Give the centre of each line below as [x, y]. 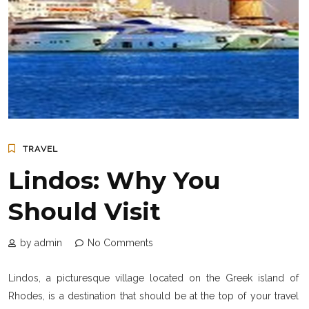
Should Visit [84, 211]
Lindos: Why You [114, 180]
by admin [41, 242]
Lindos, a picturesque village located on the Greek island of [153, 278]
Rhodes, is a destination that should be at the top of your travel [153, 296]
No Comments [120, 242]
